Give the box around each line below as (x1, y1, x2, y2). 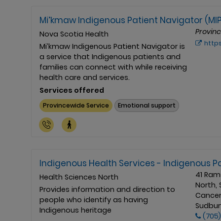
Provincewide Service (43, 101, 110, 110)
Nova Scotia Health (39, 29, 109, 39)
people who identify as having (39, 195, 148, 205)
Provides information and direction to (39, 184, 175, 195)
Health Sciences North (39, 172, 118, 183)
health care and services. (39, 72, 130, 82)
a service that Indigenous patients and (39, 51, 181, 62)
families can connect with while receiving (39, 62, 187, 72)
